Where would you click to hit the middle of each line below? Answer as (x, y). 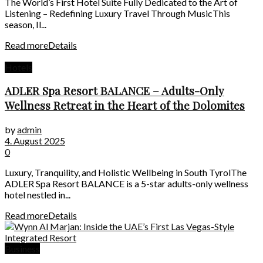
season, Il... (26, 24)
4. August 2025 (35, 141)
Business (22, 249)
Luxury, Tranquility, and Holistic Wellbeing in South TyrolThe (126, 173)
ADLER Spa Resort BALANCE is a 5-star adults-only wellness (127, 184)
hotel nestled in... (38, 195)
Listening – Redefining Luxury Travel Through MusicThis (117, 13)
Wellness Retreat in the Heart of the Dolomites (125, 106)
